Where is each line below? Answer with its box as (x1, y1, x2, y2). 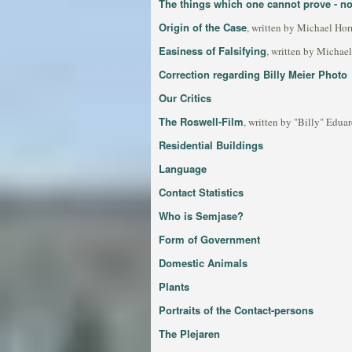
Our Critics (159, 90, 211, 105)
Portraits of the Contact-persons (159, 302, 313, 317)
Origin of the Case (159, 20, 247, 35)
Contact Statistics (159, 185, 244, 200)
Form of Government (159, 232, 260, 247)
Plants (159, 279, 189, 294)
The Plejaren (159, 326, 220, 341)
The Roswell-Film (159, 114, 244, 129)
